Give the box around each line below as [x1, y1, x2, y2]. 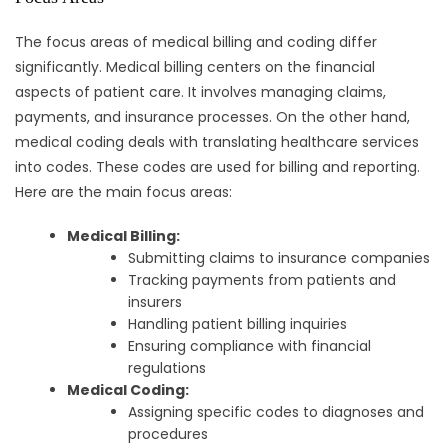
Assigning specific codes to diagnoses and [128, 402, 425, 423]
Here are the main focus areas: [15, 182, 232, 203]
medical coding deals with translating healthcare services [15, 132, 419, 153]
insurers [128, 292, 183, 313]
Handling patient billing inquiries [128, 314, 348, 335]
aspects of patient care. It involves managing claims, [15, 82, 386, 103]
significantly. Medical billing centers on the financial [15, 57, 375, 78]
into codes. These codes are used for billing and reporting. [15, 157, 420, 178]
